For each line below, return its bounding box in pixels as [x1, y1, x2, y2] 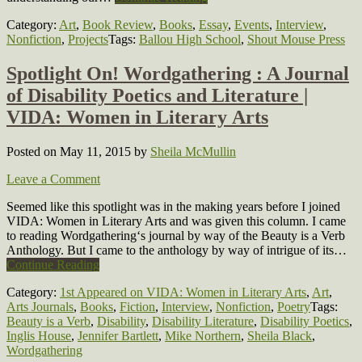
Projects [68, 32, 108, 47]
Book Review [82, 18, 153, 32]
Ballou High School [139, 32, 241, 47]
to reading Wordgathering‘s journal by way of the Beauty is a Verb [6, 228, 345, 242]
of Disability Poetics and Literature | [6, 84, 308, 106]
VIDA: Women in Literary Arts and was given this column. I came [6, 213, 346, 228]
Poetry [277, 299, 310, 314]
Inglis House [6, 328, 71, 343]
